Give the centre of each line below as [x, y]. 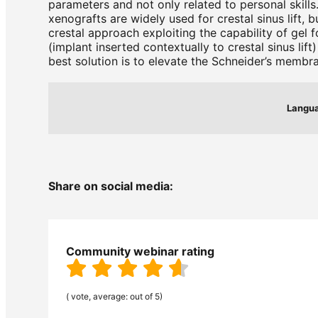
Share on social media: [111, 186]
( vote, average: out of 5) [114, 296]
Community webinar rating [140, 251]
